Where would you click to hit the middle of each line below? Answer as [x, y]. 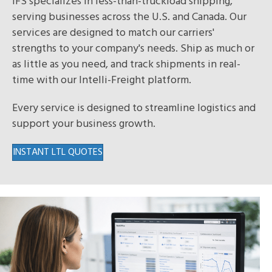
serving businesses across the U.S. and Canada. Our [129, 17]
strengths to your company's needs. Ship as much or [133, 49]
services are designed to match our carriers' [113, 33]
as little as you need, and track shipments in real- [126, 64]
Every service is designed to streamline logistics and [134, 108]
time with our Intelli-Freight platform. [103, 80]
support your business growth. [84, 124]
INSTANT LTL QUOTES [58, 152]
